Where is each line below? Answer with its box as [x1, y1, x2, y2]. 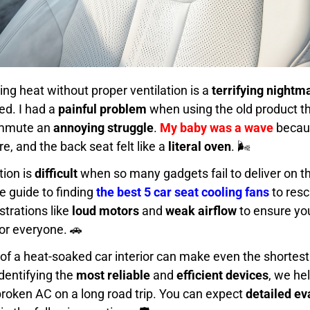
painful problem [58, 101, 147, 116]
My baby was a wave [160, 120, 273, 135]
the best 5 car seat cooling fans [96, 184, 269, 199]
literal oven [168, 138, 231, 154]
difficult [35, 165, 77, 181]
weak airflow [165, 203, 237, 218]
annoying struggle [53, 120, 154, 135]
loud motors [72, 203, 139, 218]
